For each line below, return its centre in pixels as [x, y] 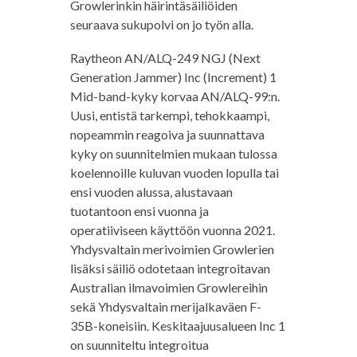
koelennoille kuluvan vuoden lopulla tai [174, 173]
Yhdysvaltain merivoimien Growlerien [172, 249]
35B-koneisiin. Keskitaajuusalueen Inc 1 [177, 326]
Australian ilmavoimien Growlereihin [169, 288]
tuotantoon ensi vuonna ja [139, 211]
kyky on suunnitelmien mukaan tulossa [173, 154]
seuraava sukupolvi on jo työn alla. [161, 25]
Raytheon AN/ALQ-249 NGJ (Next [165, 58]
